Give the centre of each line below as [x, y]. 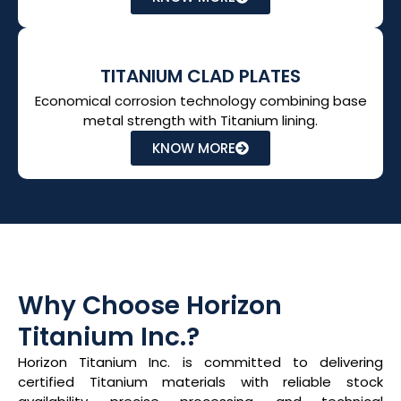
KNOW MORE [194, 148]
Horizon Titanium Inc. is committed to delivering [200, 362]
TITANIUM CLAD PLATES [200, 76]
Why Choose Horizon [150, 306]
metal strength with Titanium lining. [200, 120]
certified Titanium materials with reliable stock [200, 382]
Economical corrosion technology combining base [200, 101]
